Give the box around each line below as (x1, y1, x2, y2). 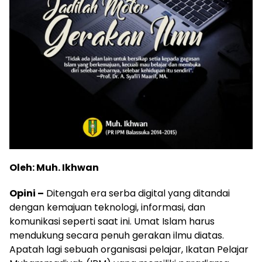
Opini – (9, 187, 44, 201)
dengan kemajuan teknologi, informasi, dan (9, 201, 205, 215)
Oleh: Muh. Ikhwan (9, 161, 101, 175)
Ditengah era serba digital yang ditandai (44, 187, 230, 201)
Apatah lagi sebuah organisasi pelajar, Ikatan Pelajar (9, 243, 249, 257)
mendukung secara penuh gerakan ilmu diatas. (9, 229, 224, 243)
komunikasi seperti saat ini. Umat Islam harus (9, 215, 215, 229)
